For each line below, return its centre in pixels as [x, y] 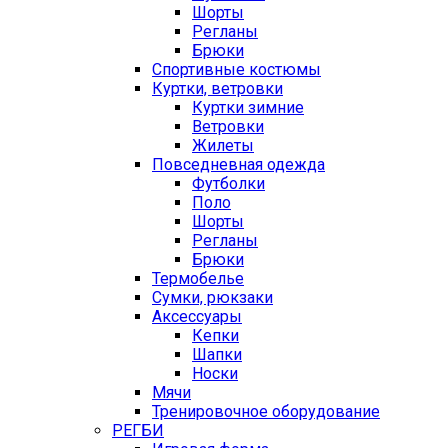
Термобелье [198, 279]
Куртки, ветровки [217, 89]
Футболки [228, 184]
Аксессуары [197, 317]
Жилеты [223, 146]
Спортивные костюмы [236, 70]
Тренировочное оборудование [266, 412]
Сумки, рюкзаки [212, 298]
